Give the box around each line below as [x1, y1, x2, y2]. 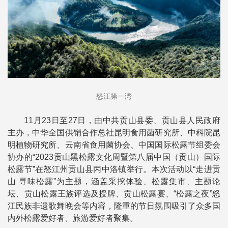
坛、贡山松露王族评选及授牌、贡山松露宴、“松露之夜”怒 [8, 189, 220, 198]
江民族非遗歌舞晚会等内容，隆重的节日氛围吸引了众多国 [8, 202, 220, 211]
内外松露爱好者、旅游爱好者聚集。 [8, 214, 138, 223]
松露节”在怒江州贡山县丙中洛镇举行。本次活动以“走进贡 [8, 165, 220, 174]
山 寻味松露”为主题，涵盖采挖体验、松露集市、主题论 [8, 177, 220, 186]
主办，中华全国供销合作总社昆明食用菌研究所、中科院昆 [8, 128, 220, 137]
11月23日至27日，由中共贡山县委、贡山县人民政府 [24, 116, 220, 125]
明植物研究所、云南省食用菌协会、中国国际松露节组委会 [8, 140, 220, 150]
